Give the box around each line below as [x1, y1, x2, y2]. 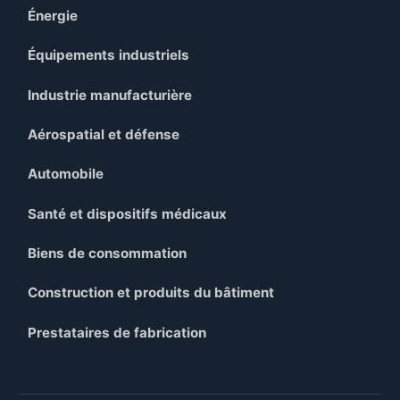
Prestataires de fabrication [28, 323, 207, 341]
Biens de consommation [28, 245, 187, 262]
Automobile [28, 165, 104, 183]
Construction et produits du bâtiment [28, 284, 275, 302]
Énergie [28, 7, 79, 25]
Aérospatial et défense [28, 126, 180, 144]
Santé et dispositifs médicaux [28, 204, 228, 222]
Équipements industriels [28, 46, 190, 64]
